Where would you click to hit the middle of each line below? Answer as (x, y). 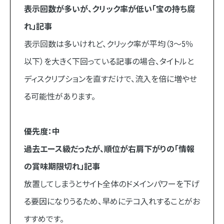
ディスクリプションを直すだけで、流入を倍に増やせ (110, 79)
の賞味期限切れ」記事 (62, 167)
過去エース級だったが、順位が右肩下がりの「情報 (109, 149)
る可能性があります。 (59, 97)
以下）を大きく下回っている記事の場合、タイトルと (109, 62)
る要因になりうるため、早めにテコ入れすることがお (112, 202)
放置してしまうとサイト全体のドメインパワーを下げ (111, 184)
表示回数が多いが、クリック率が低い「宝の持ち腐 (109, 9)
